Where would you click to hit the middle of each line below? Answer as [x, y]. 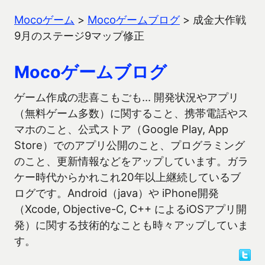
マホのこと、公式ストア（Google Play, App [121, 129]
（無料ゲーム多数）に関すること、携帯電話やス [131, 113]
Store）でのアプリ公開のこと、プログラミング [130, 145]
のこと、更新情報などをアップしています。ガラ [131, 161]
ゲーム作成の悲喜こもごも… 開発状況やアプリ [127, 97]
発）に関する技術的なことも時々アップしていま [131, 225]
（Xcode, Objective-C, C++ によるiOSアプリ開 [130, 209]
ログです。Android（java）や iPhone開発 [117, 193]
